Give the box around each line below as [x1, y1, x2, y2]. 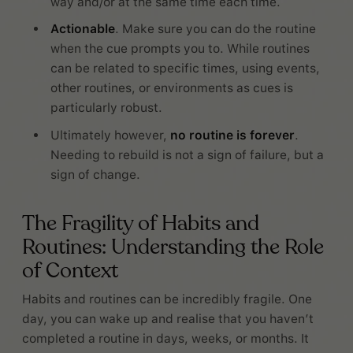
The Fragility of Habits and [22, 208, 259, 238]
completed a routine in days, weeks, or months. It [22, 330, 309, 346]
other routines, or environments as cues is [50, 80, 294, 96]
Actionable [50, 21, 116, 37]
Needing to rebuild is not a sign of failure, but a [50, 147, 325, 162]
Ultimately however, [50, 127, 171, 143]
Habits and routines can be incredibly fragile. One [22, 291, 312, 307]
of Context [22, 255, 118, 285]
